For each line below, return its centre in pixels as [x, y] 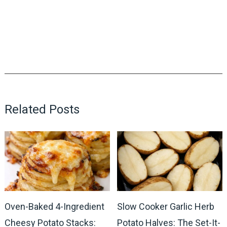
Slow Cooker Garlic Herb [166, 207]
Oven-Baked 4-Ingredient [54, 207]
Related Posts [42, 109]
